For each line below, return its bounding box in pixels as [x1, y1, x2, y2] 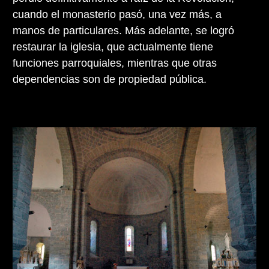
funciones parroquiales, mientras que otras [13, 56, 217, 69]
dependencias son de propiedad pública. [13, 73, 207, 85]
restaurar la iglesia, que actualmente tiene [13, 40, 213, 53]
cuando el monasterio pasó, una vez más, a [13, 8, 222, 20]
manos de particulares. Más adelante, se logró [13, 24, 234, 37]
